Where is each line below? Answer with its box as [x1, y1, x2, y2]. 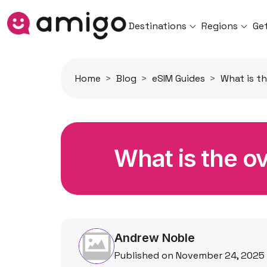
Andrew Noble [114, 231, 195, 245]
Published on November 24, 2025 [114, 249, 265, 262]
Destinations [129, 19, 187, 32]
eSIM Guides [152, 72, 205, 85]
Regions [201, 19, 238, 32]
